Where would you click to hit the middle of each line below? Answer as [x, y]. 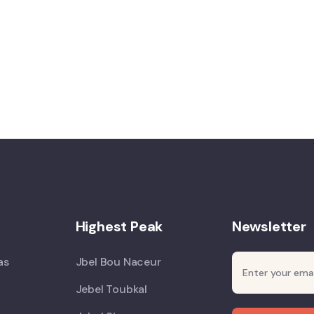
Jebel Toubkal [111, 289]
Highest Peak [119, 226]
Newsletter [269, 226]
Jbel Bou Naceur [118, 262]
